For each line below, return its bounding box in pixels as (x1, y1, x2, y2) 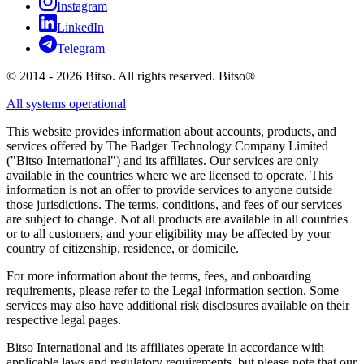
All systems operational (6, 96, 126, 110)
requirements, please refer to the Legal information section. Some (6, 283, 339, 297)
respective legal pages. (6, 312, 121, 327)
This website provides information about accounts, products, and (6, 123, 336, 138)
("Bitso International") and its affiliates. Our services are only (6, 153, 318, 167)
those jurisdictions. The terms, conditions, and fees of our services (6, 197, 342, 211)
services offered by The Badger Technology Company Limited (6, 138, 328, 153)
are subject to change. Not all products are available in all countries (6, 211, 348, 226)
